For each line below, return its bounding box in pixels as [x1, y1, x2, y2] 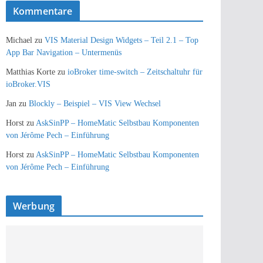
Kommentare [13, 5, 73, 18]
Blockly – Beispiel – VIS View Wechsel [29, 99, 161, 109]
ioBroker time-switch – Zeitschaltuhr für [68, 68, 203, 77]
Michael [6, 36, 32, 45]
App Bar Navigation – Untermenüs [6, 48, 122, 58]
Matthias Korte [6, 68, 55, 77]
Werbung [13, 200, 55, 213]
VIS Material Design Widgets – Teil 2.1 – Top [45, 36, 198, 45]
